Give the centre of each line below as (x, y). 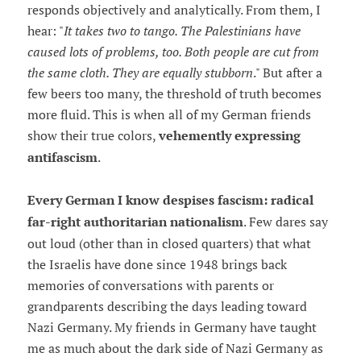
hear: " (45, 31)
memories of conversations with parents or (150, 286)
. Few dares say (285, 222)
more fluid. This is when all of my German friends (169, 115)
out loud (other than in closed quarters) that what (169, 244)
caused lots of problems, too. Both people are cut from (173, 52)
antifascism (62, 158)
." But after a (287, 73)
